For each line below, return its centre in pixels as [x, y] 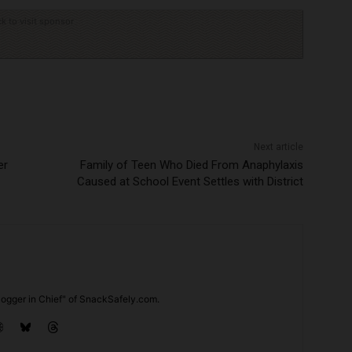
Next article [278, 147]
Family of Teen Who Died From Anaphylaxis [191, 165]
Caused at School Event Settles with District [190, 181]
